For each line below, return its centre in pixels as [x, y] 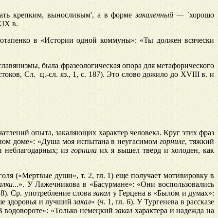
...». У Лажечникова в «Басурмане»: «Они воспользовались [114, 184]
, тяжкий [200, 142]
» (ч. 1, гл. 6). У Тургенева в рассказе [153, 202]
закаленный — [160, 15]
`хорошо [199, 15]
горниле [173, 142]
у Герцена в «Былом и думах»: [163, 193]
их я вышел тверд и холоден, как [155, 150]
